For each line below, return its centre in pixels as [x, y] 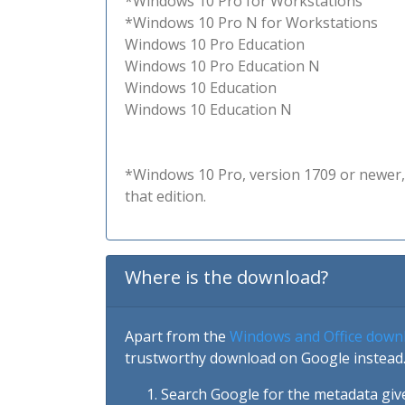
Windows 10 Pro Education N [222, 66]
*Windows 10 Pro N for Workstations [251, 23]
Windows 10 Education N [208, 109]
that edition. [165, 196]
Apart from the [177, 336]
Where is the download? [226, 277]
